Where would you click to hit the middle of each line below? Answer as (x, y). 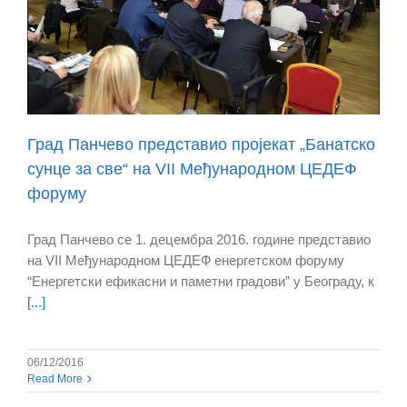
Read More (55, 378)
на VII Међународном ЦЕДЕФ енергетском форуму (186, 260)
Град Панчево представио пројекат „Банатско (201, 144)
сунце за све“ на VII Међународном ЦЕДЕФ (192, 169)
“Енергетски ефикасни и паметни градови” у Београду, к (201, 281)
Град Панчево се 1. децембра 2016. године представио (199, 239)
